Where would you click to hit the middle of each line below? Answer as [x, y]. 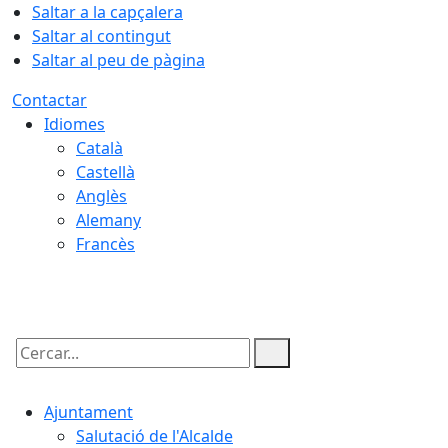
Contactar [49, 100]
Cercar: [38, 370]
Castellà [105, 172]
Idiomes [74, 124]
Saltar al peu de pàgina [118, 60]
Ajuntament [88, 412]
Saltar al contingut [101, 36]
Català [99, 148]
